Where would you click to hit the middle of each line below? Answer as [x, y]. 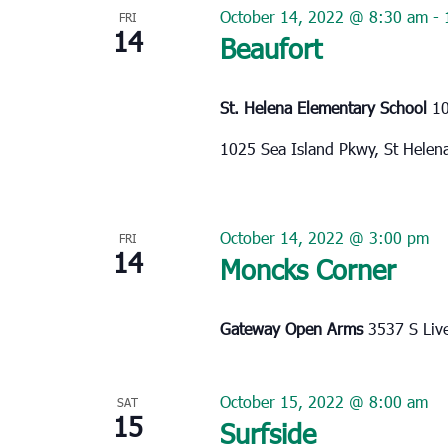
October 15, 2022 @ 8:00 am [323, 401]
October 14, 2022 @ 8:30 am [323, 16]
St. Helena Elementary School [325, 107]
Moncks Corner [307, 268]
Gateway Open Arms [293, 328]
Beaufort [270, 47]
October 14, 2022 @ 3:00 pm [324, 237]
